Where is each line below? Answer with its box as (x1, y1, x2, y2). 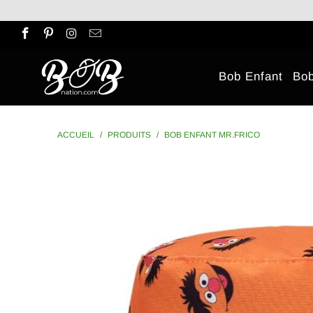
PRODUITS (108, 129, 151, 140)
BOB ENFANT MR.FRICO (164, 129, 260, 140)
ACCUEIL (57, 129, 94, 140)
